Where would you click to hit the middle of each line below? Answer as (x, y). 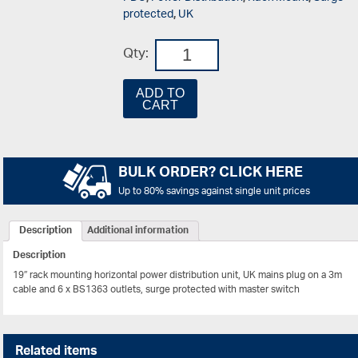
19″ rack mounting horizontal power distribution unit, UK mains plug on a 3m (178, 276)
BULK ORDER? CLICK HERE (210, 174)
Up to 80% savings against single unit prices (214, 192)
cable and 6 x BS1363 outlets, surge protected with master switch (157, 290)
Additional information (138, 231)
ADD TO (160, 93)
